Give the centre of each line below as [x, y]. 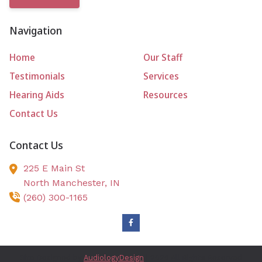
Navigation [36, 31]
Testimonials [37, 76]
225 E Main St [54, 168]
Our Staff [163, 57]
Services [161, 76]
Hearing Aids [37, 94]
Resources [165, 94]
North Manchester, [67, 182]
